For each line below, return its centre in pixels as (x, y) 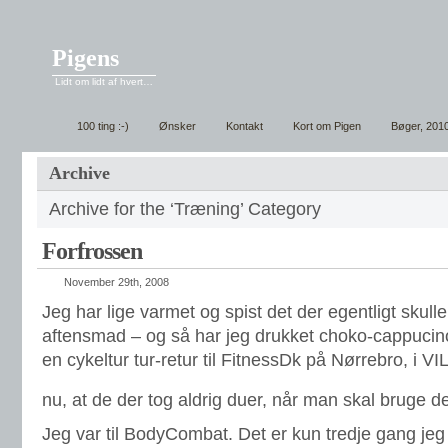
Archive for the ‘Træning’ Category (185, 209)
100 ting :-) (103, 126)
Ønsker (177, 126)
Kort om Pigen (327, 126)
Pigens (85, 58)
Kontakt (244, 126)
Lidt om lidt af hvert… (104, 81)
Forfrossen (92, 251)
